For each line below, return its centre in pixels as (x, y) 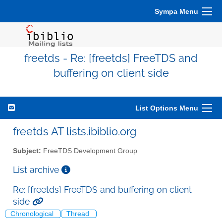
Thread (79, 214)
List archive (37, 169)
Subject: (27, 151)
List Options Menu (167, 108)
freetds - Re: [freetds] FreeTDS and (111, 58)
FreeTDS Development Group (89, 151)
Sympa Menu (176, 11)
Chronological (33, 214)
